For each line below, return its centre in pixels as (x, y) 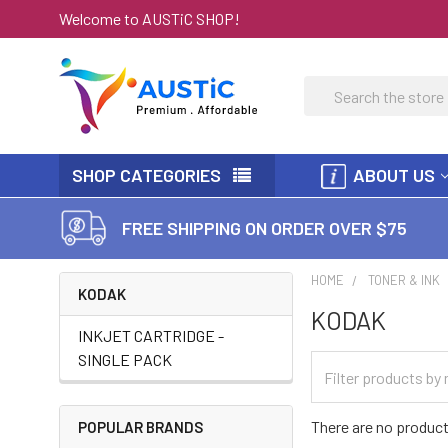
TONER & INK (404, 280)
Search (327, 87)
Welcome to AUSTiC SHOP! (149, 18)
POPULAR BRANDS (140, 427)
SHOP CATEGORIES (146, 175)
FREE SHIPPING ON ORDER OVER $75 (264, 227)
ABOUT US (394, 175)
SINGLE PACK (125, 359)
